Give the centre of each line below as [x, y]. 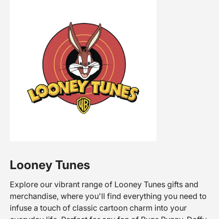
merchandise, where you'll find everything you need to [108, 196]
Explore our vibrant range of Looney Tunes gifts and [104, 185]
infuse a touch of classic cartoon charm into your [98, 208]
